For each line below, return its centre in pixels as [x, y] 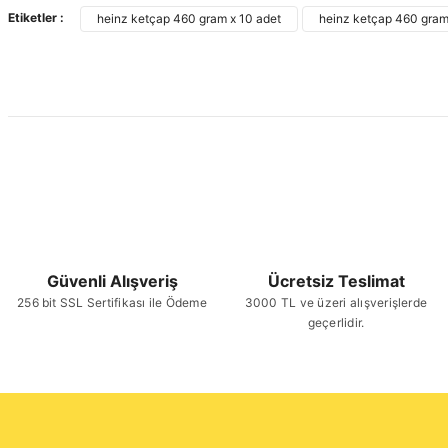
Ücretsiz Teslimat [336, 281]
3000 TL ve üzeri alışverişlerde [336, 302]
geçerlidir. [336, 322]
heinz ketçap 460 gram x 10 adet [189, 18]
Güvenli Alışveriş [112, 281]
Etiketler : [36, 17]
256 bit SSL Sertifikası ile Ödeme [112, 302]
